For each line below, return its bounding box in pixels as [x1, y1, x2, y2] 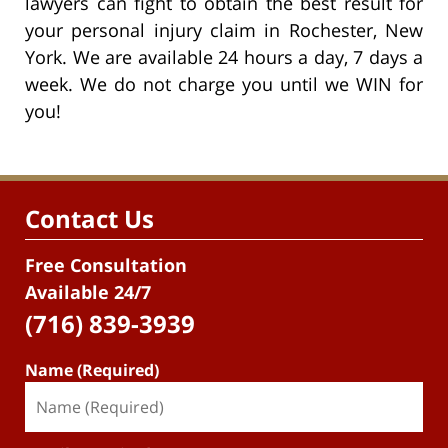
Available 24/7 [25, 280, 151, 305]
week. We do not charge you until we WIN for [25, 71, 423, 96]
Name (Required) [25, 359, 159, 382]
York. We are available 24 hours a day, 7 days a [25, 44, 423, 69]
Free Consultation [25, 253, 187, 278]
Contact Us [25, 201, 154, 235]
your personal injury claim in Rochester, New [25, 17, 423, 42]
